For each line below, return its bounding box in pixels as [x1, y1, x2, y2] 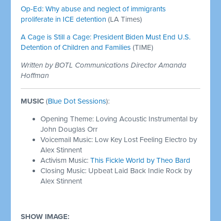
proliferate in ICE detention [21, 14, 107, 24]
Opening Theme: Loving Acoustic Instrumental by [40, 114, 198, 123]
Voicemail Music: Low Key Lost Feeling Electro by [40, 135, 197, 144]
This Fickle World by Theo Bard [90, 155, 191, 165]
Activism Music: [40, 155, 91, 165]
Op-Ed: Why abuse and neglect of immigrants [21, 4, 166, 13]
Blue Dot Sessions [48, 96, 107, 106]
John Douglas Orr [40, 124, 100, 134]
